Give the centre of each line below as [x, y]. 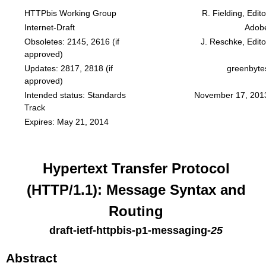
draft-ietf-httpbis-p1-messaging [128, 230]
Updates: [42, 68]
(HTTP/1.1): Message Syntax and [136, 190]
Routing [136, 211]
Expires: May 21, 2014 [66, 122]
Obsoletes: [45, 42]
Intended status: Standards [75, 95]
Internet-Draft [49, 27]
